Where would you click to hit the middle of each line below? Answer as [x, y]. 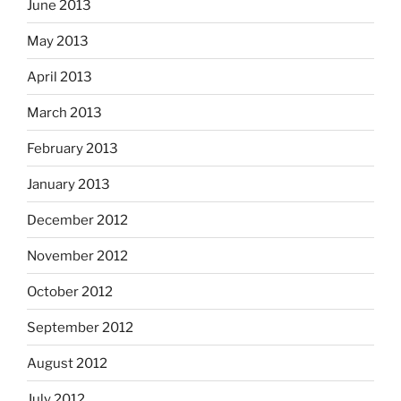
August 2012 [67, 363]
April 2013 [60, 77]
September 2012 [80, 327]
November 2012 [77, 256]
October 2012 [70, 291]
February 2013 [73, 148]
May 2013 [58, 41]
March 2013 [64, 112]
